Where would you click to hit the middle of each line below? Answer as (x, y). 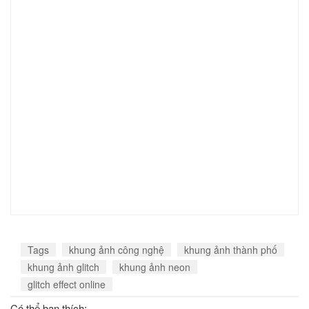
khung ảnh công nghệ (117, 250)
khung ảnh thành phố (231, 250)
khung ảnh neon (155, 267)
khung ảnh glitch (63, 267)
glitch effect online (67, 284)
